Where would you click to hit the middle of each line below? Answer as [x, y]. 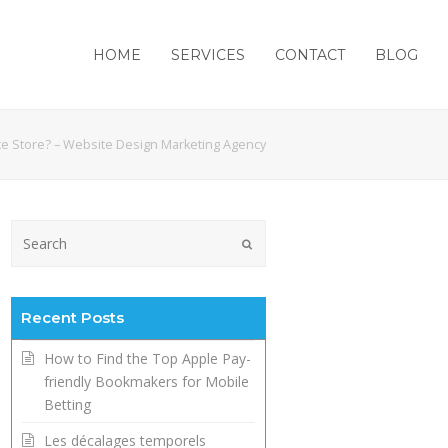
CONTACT [310, 54]
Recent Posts [73, 318]
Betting [68, 405]
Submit [271, 243]
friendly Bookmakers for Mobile [147, 382]
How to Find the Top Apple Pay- [148, 359]
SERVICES [208, 54]
